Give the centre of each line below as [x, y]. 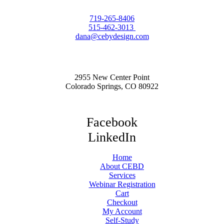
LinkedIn [112, 137]
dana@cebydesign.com [112, 36]
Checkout [122, 202]
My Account [122, 211]
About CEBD [122, 166]
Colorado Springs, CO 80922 [112, 86]
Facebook [112, 122]
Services [122, 175]
